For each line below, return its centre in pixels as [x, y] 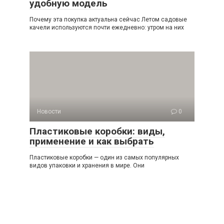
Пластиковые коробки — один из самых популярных [104, 157]
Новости [49, 111]
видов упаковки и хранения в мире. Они [87, 165]
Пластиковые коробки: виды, [97, 131]
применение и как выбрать [92, 141]
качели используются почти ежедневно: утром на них [107, 27]
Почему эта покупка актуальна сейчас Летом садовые [108, 19]
